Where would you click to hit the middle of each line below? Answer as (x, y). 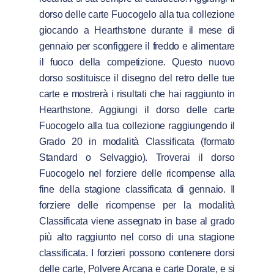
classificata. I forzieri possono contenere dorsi (137, 253)
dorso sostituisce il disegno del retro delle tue (137, 78)
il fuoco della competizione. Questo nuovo (137, 62)
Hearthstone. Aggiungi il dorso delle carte (137, 109)
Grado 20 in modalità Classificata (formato (137, 141)
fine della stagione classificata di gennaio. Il (137, 189)
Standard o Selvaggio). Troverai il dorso (137, 157)
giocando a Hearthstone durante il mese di (137, 30)
